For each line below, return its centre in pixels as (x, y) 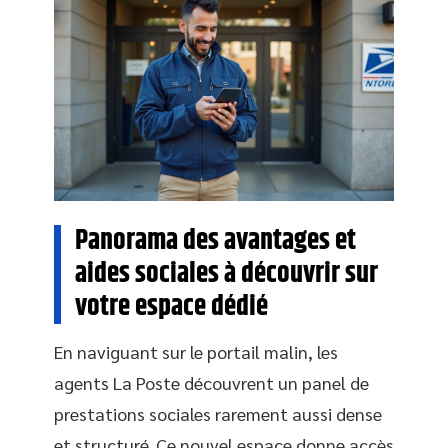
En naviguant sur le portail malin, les (196, 351)
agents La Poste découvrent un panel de (211, 382)
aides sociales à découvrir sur (226, 273)
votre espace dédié (171, 306)
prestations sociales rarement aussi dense (218, 413)
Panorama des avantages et (215, 240)
